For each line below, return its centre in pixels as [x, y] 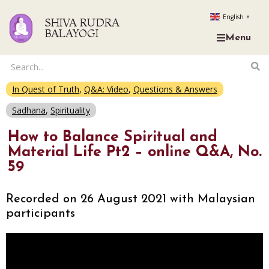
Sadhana [29, 110]
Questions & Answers [175, 89]
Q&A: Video [106, 89]
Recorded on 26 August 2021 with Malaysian [131, 199]
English [233, 17]
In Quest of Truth [46, 89]
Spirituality [70, 110]
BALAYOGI [72, 33]
